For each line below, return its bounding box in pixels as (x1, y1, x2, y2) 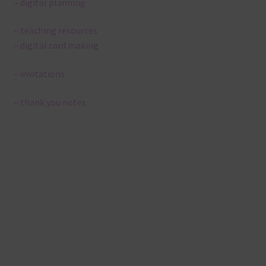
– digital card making (13, 39, 99, 52)
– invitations (13, 68, 65, 80)
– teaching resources (13, 24, 97, 37)
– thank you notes (13, 96, 86, 108)
